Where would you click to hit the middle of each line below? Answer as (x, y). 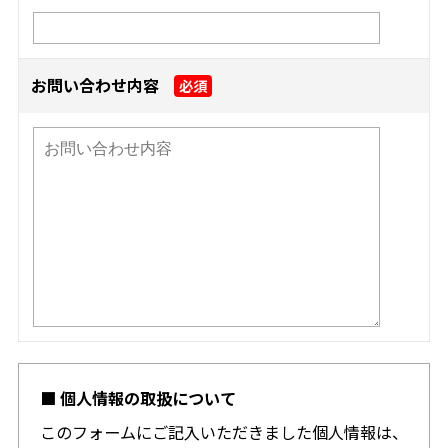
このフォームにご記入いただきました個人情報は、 (223, 432)
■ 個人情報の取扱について (137, 398)
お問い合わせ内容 (95, 85)
